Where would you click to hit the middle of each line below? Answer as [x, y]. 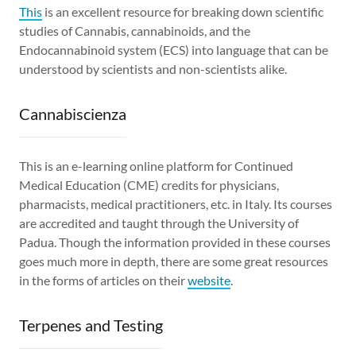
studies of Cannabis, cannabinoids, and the [135, 30]
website [209, 280]
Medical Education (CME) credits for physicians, [149, 184]
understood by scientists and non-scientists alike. [153, 68]
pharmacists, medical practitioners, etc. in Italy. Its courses [176, 203]
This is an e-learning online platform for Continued [156, 165]
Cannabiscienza [73, 113]
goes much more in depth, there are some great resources [174, 261]
